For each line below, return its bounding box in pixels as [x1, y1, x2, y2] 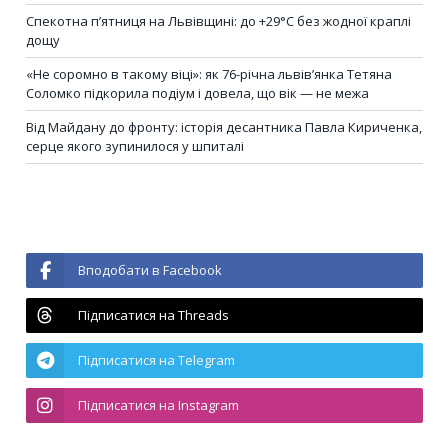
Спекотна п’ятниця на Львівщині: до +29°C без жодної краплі [26, 12, 411, 31]
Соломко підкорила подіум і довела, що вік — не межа [26, 84, 369, 103]
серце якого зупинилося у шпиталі [26, 137, 244, 156]
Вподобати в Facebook [78, 261, 222, 280]
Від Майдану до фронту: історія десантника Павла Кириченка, [26, 118, 422, 137]
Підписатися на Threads [78, 306, 229, 325]
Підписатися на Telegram [78, 351, 235, 370]
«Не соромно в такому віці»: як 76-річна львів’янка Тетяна [26, 65, 392, 84]
